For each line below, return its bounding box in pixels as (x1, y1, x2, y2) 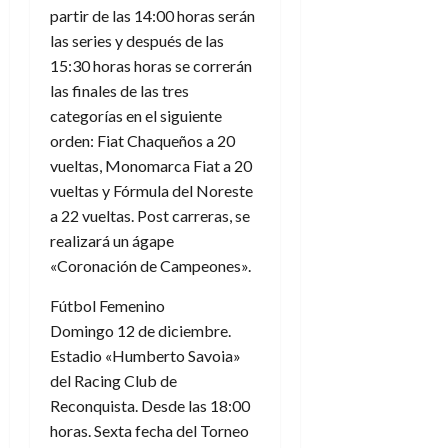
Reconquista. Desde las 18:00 (50, 396, 250, 415)
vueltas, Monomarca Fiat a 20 (50, 156, 252, 175)
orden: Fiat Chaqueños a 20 (50, 131, 235, 150)
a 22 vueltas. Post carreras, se (50, 206, 250, 225)
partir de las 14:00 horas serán (50, 6, 255, 25)
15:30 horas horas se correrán (50, 56, 252, 75)
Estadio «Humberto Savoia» (50, 346, 241, 365)
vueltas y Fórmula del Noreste (50, 181, 253, 200)
